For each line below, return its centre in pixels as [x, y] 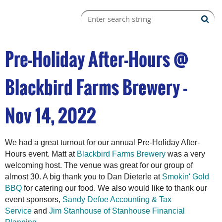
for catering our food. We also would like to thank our [114, 188]
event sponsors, [34, 199]
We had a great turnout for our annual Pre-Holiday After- [102, 142]
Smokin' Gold [186, 177]
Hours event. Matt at [41, 154]
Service [18, 211]
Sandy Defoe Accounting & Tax [117, 199]
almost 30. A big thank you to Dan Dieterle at [83, 177]
